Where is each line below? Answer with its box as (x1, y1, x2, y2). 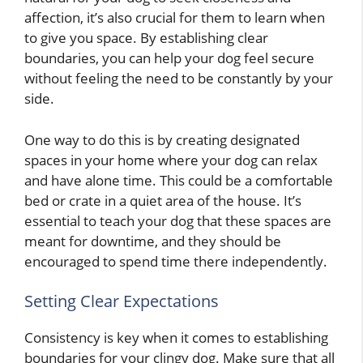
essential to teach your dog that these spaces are (24, 211, 331, 230)
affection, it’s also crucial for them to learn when (24, 8, 325, 28)
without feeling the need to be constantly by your (24, 69, 333, 88)
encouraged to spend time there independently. (24, 251, 327, 271)
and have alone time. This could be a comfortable (24, 170, 333, 190)
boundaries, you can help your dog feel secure (24, 49, 314, 68)
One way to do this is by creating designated (24, 130, 300, 149)
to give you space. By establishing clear (24, 28, 268, 48)
